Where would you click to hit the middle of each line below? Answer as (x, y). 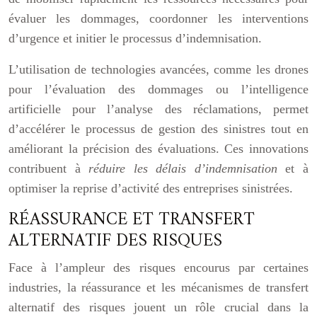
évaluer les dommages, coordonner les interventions (158, 18)
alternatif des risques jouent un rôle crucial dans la (158, 307)
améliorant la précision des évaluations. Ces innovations (158, 149)
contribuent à (49, 168)
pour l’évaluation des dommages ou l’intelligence (158, 89)
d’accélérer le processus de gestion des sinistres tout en (158, 129)
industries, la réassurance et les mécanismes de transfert (158, 287)
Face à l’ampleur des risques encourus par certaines (158, 267)
